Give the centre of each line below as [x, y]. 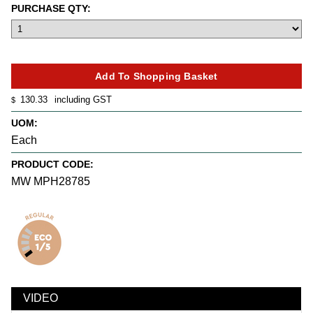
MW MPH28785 [51, 181]
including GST [82, 100]
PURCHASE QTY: [51, 8]
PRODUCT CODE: [52, 164]
